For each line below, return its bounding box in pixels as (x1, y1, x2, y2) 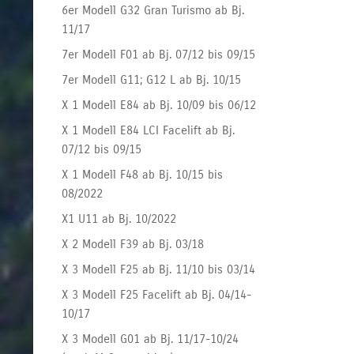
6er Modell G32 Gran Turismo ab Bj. (62, 2, 245, 17)
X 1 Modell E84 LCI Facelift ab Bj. (62, 122, 235, 137)
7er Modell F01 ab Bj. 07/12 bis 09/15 (62, 47, 256, 62)
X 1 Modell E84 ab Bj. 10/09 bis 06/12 (62, 97, 257, 112)
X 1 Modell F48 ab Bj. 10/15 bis (62, 167, 224, 182)
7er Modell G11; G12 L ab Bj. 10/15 (62, 72, 242, 87)
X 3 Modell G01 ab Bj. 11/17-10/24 (62, 331, 239, 346)
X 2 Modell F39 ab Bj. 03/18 (62, 236, 205, 251)
